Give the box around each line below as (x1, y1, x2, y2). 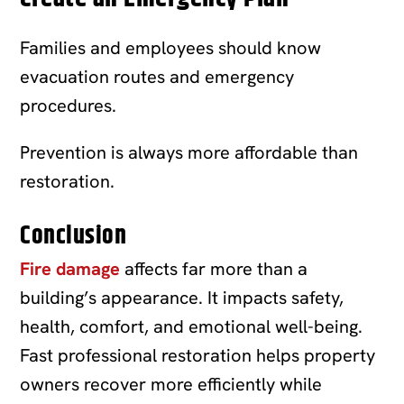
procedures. (20, 93, 117, 117)
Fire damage (20, 256, 121, 280)
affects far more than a (120, 256, 308, 280)
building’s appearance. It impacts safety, (20, 285, 344, 309)
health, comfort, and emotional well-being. (20, 314, 363, 338)
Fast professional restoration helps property (20, 343, 376, 367)
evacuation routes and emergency (20, 64, 295, 88)
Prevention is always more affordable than (20, 140, 359, 164)
